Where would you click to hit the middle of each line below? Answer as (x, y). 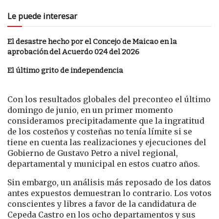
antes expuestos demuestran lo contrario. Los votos (109, 193)
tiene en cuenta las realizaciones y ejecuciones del (107, 142)
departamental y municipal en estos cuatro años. (104, 164)
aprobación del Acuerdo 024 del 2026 (73, 52)
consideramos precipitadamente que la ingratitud (106, 120)
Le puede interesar (42, 16)
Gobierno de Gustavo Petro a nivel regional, (93, 153)
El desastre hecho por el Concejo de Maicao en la (92, 41)
